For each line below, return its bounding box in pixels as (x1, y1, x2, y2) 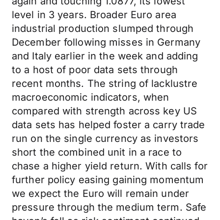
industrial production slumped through (12, 23, 194, 34)
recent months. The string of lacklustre (12, 78, 198, 89)
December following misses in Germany (12, 36, 201, 48)
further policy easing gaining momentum (12, 174, 204, 186)
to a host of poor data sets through (12, 64, 178, 76)
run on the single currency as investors (12, 133, 199, 144)
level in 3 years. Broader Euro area (12, 9, 176, 21)
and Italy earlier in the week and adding (12, 50, 198, 62)
